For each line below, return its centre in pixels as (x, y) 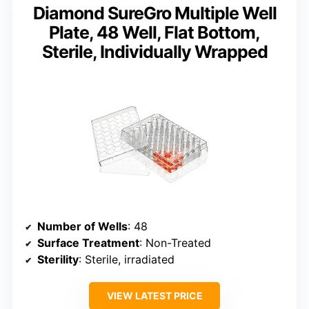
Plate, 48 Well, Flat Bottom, (154, 32)
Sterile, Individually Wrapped (154, 51)
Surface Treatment (88, 242)
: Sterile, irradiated (127, 259)
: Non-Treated (175, 242)
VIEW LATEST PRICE (154, 295)
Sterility (58, 259)
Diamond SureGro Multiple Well (154, 13)
